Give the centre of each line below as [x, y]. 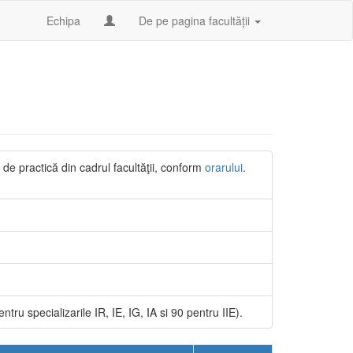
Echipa [63, 20]
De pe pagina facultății [196, 20]
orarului [224, 167]
